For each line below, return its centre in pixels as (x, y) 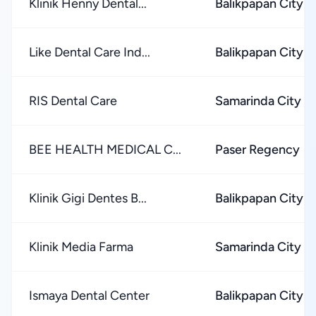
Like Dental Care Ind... (90, 52)
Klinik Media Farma (81, 247)
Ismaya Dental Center (89, 296)
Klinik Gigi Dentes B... (88, 198)
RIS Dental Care (73, 101)
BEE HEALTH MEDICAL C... (105, 150)
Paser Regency (257, 150)
